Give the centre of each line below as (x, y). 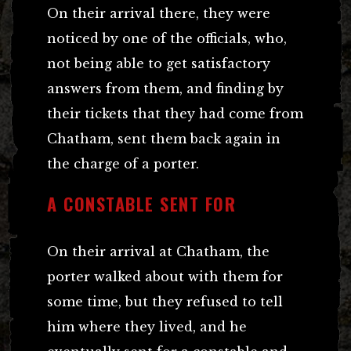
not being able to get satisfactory (159, 63)
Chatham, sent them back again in (164, 138)
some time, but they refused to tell (165, 301)
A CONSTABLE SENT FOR (141, 203)
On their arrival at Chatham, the (158, 251)
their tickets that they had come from (175, 113)
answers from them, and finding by (165, 88)
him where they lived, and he (147, 326)
